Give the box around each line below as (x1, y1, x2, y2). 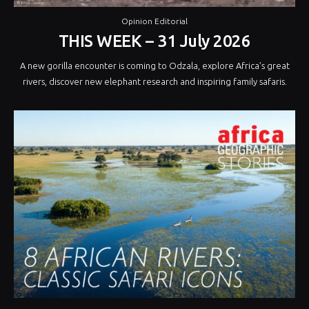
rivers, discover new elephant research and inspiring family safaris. (22, 77, 287, 87)
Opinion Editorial (121, 17, 188, 26)
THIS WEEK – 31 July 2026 (58, 32, 251, 51)
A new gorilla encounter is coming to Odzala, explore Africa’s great (19, 61, 290, 71)
